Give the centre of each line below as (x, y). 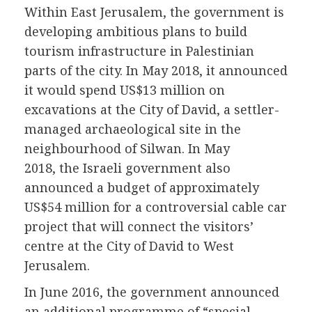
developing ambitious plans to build (136, 32)
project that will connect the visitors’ (139, 227)
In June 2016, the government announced (152, 292)
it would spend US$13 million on (125, 90)
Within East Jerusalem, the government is (154, 12)
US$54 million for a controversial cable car (156, 207)
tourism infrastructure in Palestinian (139, 51)
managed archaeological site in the (133, 129)
